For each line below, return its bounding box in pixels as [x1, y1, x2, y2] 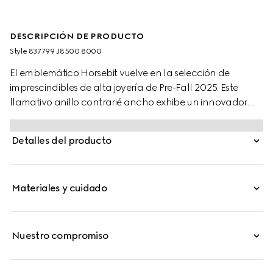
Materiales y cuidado [12, 182, 107, 194]
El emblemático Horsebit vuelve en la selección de [10, 67, 230, 79]
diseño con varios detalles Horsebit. [10, 111, 163, 122]
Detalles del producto [12, 135, 112, 146]
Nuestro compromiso [12, 230, 108, 241]
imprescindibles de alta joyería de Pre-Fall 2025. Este [10, 82, 238, 93]
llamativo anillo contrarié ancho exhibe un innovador [10, 96, 247, 108]
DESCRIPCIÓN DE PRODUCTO [10, 31, 144, 41]
